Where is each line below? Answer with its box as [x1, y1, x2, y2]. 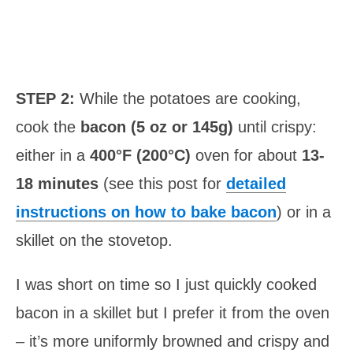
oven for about [191, 146, 302, 164]
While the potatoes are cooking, [80, 89, 301, 107]
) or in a [277, 203, 331, 221]
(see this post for [98, 174, 226, 192]
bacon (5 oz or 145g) [80, 117, 238, 136]
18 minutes [16, 174, 98, 192]
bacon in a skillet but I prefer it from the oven [16, 303, 329, 321]
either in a [16, 146, 90, 164]
